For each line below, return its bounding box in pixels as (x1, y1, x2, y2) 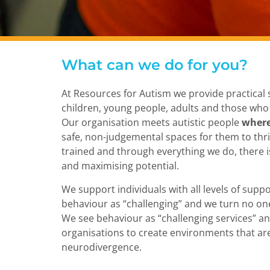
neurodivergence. (61, 240, 142, 254)
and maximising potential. (61, 159, 179, 172)
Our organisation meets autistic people (61, 116, 242, 129)
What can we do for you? (61, 56, 248, 74)
